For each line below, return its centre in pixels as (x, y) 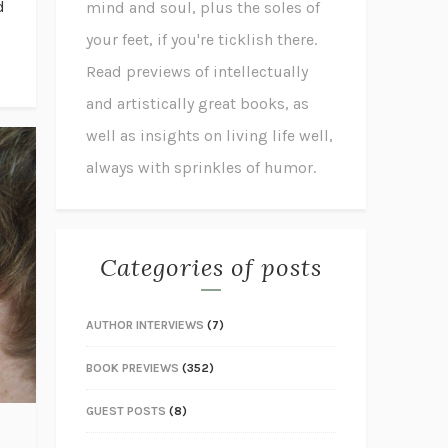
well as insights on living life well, (209, 136)
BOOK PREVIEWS (132, 368)
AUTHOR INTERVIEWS (145, 325)
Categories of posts (211, 268)
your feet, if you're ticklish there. (201, 40)
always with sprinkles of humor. (201, 168)
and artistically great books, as (197, 104)
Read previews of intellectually (197, 72)
